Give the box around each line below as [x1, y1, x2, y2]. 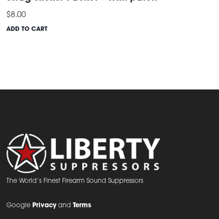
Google [6, 202, 33, 209]
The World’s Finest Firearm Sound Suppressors [6, 178, 144, 185]
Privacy [32, 202, 57, 209]
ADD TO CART [6, 26, 48, 33]
